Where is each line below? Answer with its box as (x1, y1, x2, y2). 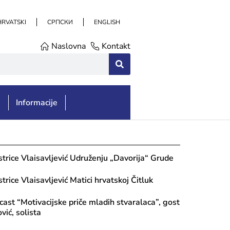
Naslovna (51, 41, 86, 52)
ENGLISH (94, 18, 120, 26)
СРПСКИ (47, 18, 73, 26)
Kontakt (102, 41, 130, 52)
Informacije (16, 97, 58, 108)
